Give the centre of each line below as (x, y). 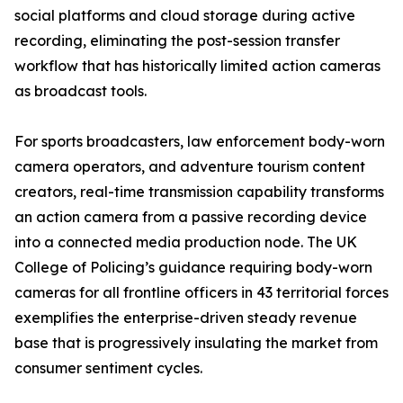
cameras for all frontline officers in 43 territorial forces (201, 293)
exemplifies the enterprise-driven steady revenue (186, 318)
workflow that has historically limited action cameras (197, 66)
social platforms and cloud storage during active (185, 16)
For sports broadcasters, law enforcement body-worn (200, 142)
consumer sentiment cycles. (108, 368)
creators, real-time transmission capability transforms (199, 192)
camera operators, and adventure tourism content (190, 167)
